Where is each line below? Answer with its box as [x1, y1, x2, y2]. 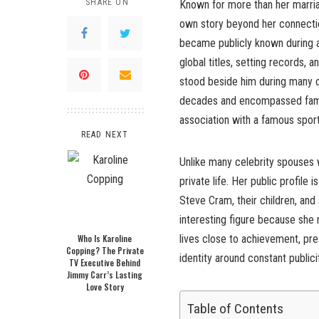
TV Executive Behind [69, 256, 140, 269]
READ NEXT [80, 130, 129, 140]
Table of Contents [187, 300, 283, 318]
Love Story [85, 281, 124, 293]
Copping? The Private [66, 244, 144, 257]
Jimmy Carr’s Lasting [67, 268, 142, 281]
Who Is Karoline [78, 232, 132, 245]
